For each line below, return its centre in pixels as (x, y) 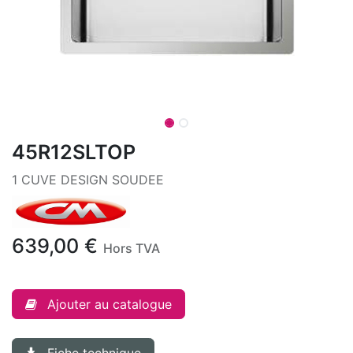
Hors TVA (132, 248)
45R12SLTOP (74, 152)
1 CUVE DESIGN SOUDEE (88, 180)
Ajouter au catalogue (110, 304)
